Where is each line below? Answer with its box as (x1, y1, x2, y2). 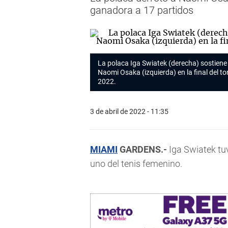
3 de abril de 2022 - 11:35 (90, 107, 168, 116)
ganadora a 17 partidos (90, 4, 193, 16)
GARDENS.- (118, 144, 169, 155)
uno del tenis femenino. (90, 158, 182, 169)
